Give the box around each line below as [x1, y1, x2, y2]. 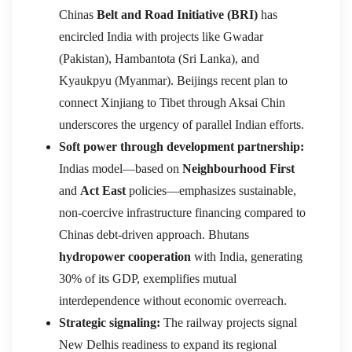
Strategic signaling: [59, 315, 160, 329]
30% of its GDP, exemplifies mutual [59, 271, 236, 285]
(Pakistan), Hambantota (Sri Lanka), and [59, 51, 259, 65]
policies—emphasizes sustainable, [126, 183, 296, 197]
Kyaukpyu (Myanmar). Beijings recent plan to [59, 73, 288, 87]
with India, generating [191, 249, 302, 263]
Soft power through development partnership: [59, 139, 304, 153]
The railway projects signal [160, 315, 297, 329]
